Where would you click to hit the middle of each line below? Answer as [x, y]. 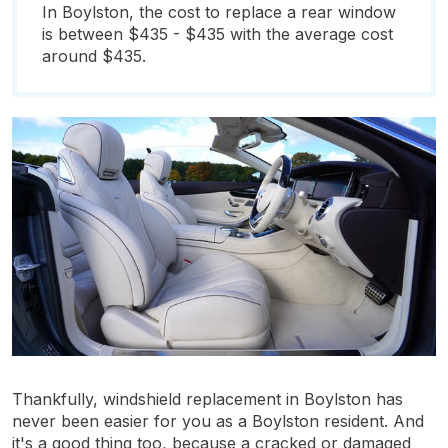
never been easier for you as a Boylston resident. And [218, 420]
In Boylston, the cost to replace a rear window [219, 12]
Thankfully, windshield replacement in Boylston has [207, 398]
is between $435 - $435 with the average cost [217, 34]
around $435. [94, 56]
